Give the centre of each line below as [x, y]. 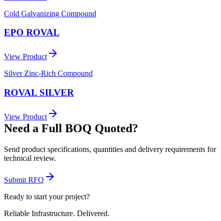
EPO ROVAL [32, 33]
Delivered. [93, 214]
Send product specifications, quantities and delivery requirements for [110, 149]
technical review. [30, 158]
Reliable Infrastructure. [40, 214]
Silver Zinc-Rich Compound [48, 74]
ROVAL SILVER [39, 92]
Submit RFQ [24, 180]
